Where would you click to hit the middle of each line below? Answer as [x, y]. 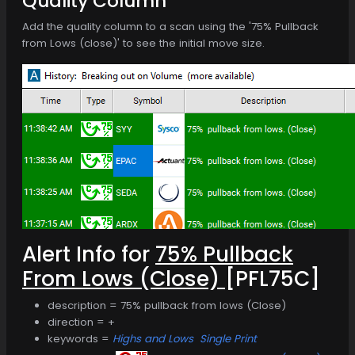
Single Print [230, 338]
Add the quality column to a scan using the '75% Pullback [170, 26]
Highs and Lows [155, 338]
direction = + [81, 322]
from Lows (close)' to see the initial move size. [143, 43]
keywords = [80, 338]
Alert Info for [89, 254]
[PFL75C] [273, 278]
